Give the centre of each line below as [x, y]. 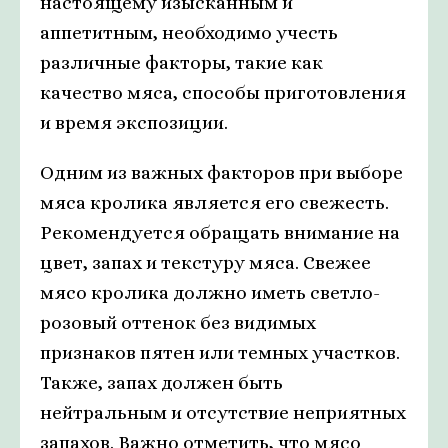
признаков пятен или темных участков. [220, 353]
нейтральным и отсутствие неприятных [223, 413]
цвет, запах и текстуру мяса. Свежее [205, 263]
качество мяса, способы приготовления [223, 93]
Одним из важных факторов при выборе [221, 173]
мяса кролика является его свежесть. [214, 203]
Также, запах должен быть [161, 383]
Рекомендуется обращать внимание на [220, 233]
